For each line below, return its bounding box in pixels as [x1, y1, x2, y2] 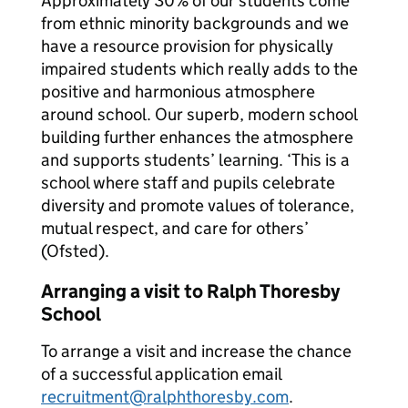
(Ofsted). [41, 240, 109, 261]
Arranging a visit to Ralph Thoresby [41, 280, 340, 303]
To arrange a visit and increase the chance [41, 341, 352, 362]
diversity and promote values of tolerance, [41, 195, 354, 216]
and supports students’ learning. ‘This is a [41, 149, 350, 170]
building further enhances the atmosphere [41, 127, 353, 148]
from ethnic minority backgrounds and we [41, 13, 349, 34]
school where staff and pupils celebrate [41, 172, 335, 193]
